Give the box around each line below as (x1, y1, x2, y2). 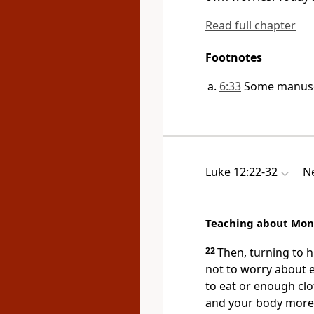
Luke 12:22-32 (205, 164, 278, 179)
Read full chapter (205, 18, 296, 33)
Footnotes (205, 50, 262, 65)
